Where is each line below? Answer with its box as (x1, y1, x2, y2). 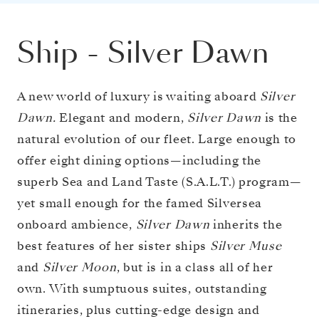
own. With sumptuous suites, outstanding (17, 280, 267, 297)
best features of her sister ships (17, 237, 207, 254)
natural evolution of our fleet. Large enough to (17, 130, 296, 147)
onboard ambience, (17, 216, 136, 233)
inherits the (209, 216, 283, 233)
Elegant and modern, (56, 109, 184, 126)
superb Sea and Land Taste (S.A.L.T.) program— (17, 173, 302, 190)
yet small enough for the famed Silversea (17, 194, 263, 211)
